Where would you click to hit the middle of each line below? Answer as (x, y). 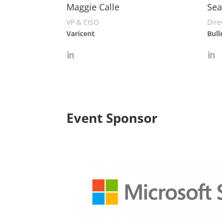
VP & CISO (83, 22)
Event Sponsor (112, 118)
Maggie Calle (93, 7)
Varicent (81, 34)
